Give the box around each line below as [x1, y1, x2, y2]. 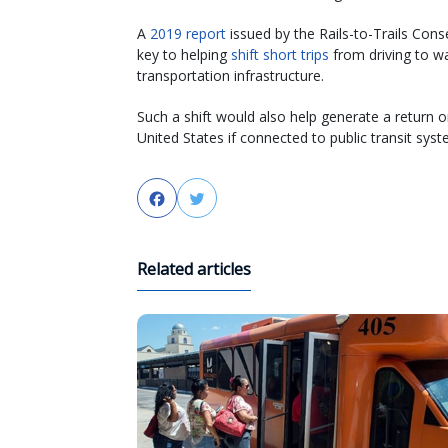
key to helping [137, 45, 231, 65]
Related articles [137, 258, 251, 281]
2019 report [150, 24, 226, 44]
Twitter [207, 188, 262, 211]
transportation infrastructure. [137, 66, 324, 86]
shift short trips [231, 45, 329, 65]
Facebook [167, 188, 239, 211]
